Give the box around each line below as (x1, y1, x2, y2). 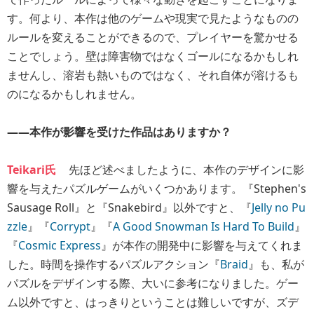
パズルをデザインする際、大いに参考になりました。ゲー (7, 275, 299, 291)
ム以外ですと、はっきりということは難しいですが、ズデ (7, 294, 299, 310)
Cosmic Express (18, 237, 101, 253)
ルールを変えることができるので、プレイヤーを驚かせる (7, 29, 299, 45)
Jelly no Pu (252, 199, 306, 215)
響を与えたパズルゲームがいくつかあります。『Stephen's (7, 180, 306, 196)
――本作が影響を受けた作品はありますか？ (7, 123, 231, 139)
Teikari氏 (7, 161, 56, 177)
